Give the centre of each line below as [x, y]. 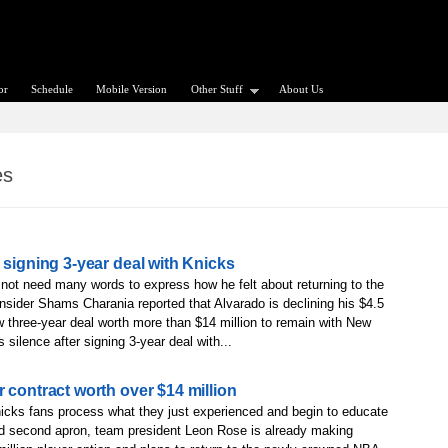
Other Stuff [216, 88]
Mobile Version [132, 88]
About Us [301, 88]
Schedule [52, 88]
